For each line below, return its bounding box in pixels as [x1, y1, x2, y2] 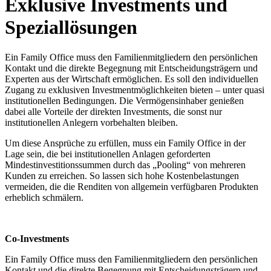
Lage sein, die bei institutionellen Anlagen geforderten [5, 148, 211, 159]
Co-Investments [5, 233, 71, 244]
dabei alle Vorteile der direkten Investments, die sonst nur [5, 106, 222, 117]
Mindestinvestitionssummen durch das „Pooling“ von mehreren [5, 159, 246, 170]
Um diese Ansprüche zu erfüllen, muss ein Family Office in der [5, 137, 246, 148]
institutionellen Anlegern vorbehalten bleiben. [5, 117, 178, 128]
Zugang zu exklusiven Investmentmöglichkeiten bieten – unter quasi [5, 84, 264, 95]
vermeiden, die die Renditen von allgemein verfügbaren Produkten [5, 181, 258, 192]
